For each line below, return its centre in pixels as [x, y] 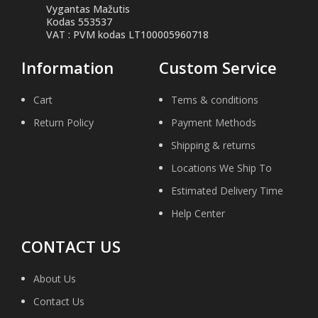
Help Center [198, 213]
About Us [55, 278]
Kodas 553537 [79, 21]
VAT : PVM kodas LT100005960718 [127, 34]
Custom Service [218, 67]
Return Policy [64, 122]
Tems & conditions [215, 99]
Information [67, 67]
